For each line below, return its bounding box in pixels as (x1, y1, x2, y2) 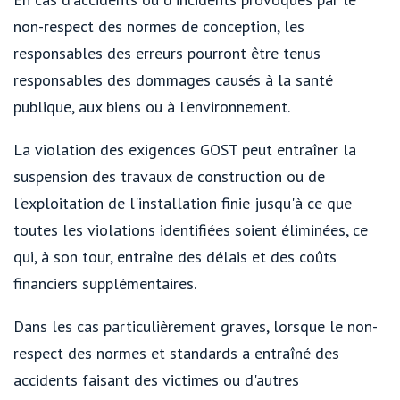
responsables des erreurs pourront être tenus (13, 43, 321, 64)
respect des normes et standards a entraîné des (13, 343, 339, 364)
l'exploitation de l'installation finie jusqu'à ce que (13, 193, 352, 214)
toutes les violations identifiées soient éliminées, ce (13, 220, 368, 241)
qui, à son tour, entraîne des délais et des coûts (13, 246, 337, 268)
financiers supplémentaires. (13, 273, 196, 295)
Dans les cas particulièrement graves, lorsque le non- (13, 316, 378, 337)
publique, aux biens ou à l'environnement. (13, 96, 290, 118)
